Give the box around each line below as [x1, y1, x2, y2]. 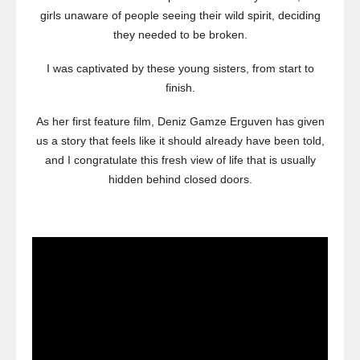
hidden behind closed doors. [108, 173, 252, 186]
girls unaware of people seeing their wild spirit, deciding [39, 9, 321, 22]
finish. [165, 81, 195, 95]
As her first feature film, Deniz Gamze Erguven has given [35, 115, 325, 129]
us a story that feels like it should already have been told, [35, 134, 325, 148]
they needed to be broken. [112, 28, 247, 42]
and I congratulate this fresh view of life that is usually [44, 153, 316, 167]
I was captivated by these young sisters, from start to [46, 62, 314, 76]
